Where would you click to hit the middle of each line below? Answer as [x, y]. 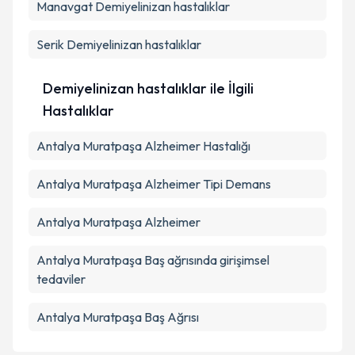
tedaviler [61, 279]
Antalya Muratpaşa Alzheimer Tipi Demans [154, 184]
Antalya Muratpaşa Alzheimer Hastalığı [143, 146]
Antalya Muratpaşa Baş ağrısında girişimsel [153, 260]
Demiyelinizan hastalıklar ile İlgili [148, 88]
